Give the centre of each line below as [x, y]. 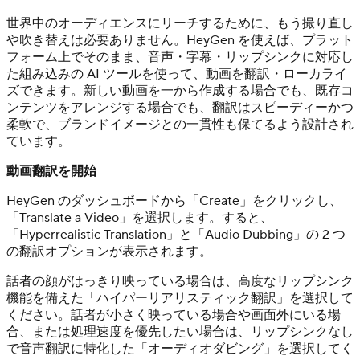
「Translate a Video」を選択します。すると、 [140, 217]
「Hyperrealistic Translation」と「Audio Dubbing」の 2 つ [176, 234]
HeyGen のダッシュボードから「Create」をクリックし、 [174, 200]
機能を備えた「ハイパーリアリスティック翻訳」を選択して [180, 298]
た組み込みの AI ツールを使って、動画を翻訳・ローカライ [177, 74]
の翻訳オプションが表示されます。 [109, 251]
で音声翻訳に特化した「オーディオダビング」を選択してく [180, 348]
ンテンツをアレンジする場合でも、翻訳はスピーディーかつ [180, 107]
